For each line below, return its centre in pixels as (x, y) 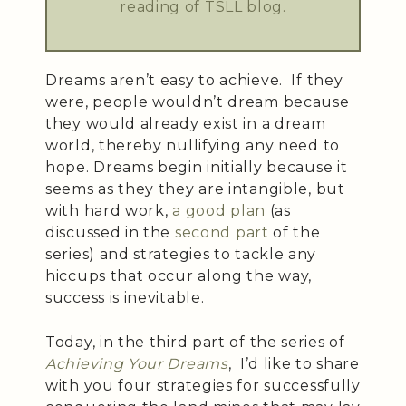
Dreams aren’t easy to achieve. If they (194, 80)
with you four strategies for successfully (203, 386)
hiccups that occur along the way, (179, 276)
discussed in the (110, 232)
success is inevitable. (125, 298)
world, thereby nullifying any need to (193, 145)
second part (222, 232)
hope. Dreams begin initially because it (197, 167)
